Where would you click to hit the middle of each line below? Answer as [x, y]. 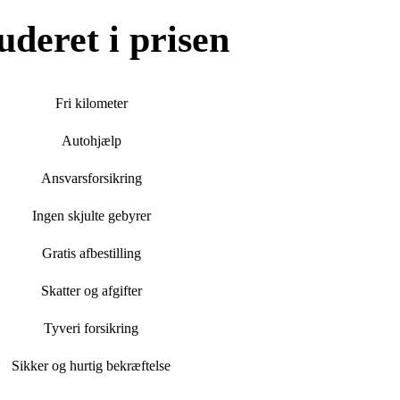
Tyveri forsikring [89, 329]
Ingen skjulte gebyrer [89, 216]
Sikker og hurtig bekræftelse [89, 366]
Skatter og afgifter [89, 291]
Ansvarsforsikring [89, 179]
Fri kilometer [89, 104]
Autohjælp [89, 141]
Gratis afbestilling [89, 254]
